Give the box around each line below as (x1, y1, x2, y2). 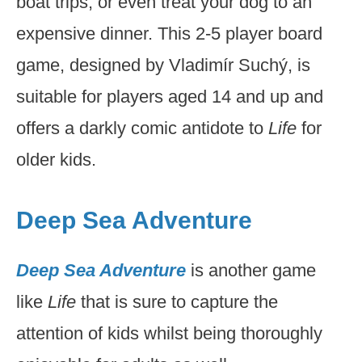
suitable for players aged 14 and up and (16, 86, 323, 107)
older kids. (16, 149, 96, 170)
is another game (191, 260, 316, 280)
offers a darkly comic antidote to (16, 118, 268, 138)
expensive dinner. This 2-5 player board (16, 23, 322, 44)
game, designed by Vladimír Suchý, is (16, 55, 310, 75)
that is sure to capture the (81, 292, 278, 312)
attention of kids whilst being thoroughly (16, 323, 322, 343)
